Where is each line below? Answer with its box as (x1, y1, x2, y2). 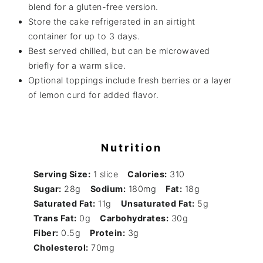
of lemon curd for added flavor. (28, 89, 159, 100)
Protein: (90, 228, 126, 238)
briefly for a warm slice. (28, 60, 126, 70)
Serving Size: (33, 169, 91, 180)
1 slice (93, 169, 119, 180)
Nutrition (101, 141, 162, 154)
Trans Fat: (33, 213, 77, 224)
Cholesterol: (33, 242, 89, 253)
